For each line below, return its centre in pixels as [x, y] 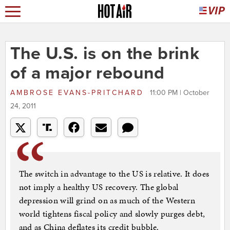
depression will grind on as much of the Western [107, 200]
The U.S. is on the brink [104, 54]
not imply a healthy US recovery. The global [99, 187]
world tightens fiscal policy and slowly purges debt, [112, 214]
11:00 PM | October [179, 93]
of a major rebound [87, 73]
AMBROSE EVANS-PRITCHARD [79, 93]
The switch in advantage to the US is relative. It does [114, 174]
